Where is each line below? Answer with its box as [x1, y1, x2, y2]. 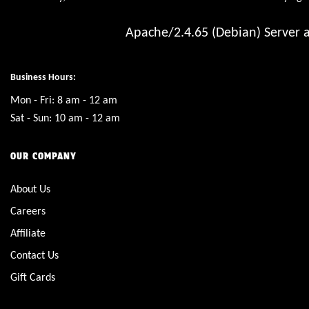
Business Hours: [10, 70, 76, 83]
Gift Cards [10, 270, 55, 283]
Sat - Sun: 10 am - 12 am [10, 110, 120, 124]
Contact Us [10, 248, 59, 261]
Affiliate [10, 226, 46, 239]
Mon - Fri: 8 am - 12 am [10, 92, 117, 106]
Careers [10, 203, 46, 217]
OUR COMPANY [10, 150, 77, 161]
